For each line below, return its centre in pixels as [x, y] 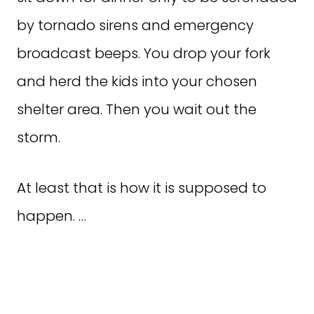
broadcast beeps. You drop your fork [144, 53]
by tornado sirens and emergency [135, 25]
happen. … [52, 216]
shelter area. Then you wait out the [137, 109]
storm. [39, 137]
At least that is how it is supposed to [142, 188]
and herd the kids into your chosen [137, 81]
